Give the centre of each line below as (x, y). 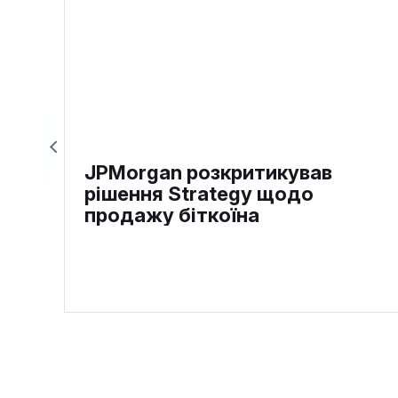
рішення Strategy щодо (199, 194)
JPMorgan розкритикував (208, 173)
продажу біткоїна (172, 215)
